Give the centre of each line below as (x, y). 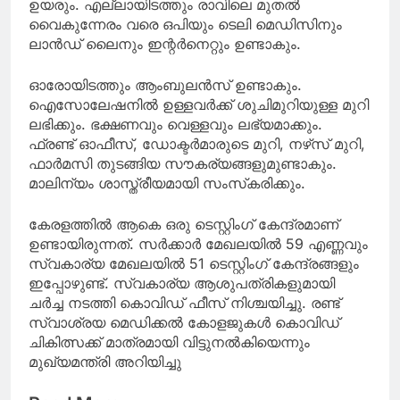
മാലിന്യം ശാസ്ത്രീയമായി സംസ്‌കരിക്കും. (167, 183)
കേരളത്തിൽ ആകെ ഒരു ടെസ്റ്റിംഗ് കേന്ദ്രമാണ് (183, 224)
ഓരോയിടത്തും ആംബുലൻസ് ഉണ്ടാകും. (165, 84)
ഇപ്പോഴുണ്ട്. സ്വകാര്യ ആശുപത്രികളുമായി (182, 283)
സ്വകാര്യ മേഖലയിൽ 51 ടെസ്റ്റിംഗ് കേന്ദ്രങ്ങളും (194, 263)
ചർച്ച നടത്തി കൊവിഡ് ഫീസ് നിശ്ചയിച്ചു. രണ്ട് (184, 302)
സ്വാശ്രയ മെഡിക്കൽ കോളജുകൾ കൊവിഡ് (184, 322)
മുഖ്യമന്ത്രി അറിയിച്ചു (105, 361)
